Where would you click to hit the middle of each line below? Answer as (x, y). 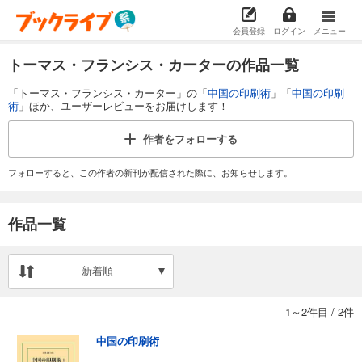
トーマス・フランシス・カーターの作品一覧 (154, 65)
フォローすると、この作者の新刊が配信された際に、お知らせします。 (150, 172)
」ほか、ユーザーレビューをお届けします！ (124, 105)
